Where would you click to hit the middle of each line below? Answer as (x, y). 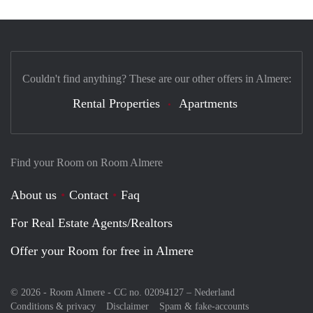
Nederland (214, 292)
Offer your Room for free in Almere (102, 250)
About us (34, 195)
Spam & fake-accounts (204, 306)
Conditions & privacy (53, 306)
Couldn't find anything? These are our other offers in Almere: (156, 78)
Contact (89, 195)
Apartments (208, 103)
